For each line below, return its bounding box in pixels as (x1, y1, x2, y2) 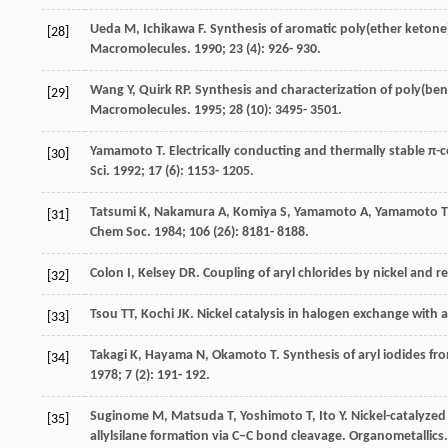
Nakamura (154, 204, 215, 220)
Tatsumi (90, 204, 136, 220)
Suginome (90, 408, 149, 424)
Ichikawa (143, 21, 195, 37)
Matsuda (171, 408, 224, 424)
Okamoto (212, 347, 267, 363)
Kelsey (138, 265, 176, 281)
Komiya (233, 204, 277, 220)
